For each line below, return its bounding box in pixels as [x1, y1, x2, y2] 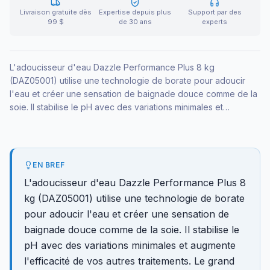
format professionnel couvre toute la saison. [10, 128, 184, 139]
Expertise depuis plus [99, 8, 171, 17]
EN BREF [33, 160, 65, 170]
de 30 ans [118, 17, 152, 27]
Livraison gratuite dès [19, 8, 92, 17]
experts [202, 17, 227, 27]
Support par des [187, 8, 242, 17]
